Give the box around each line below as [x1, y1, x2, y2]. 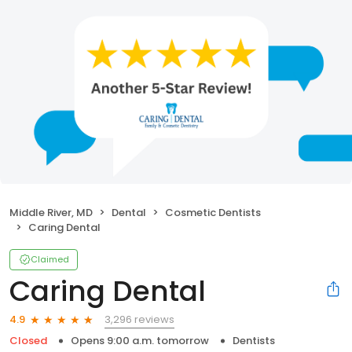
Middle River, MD [9, 204, 93, 220]
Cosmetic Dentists [165, 204, 261, 220]
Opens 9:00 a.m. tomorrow [71, 332, 209, 348]
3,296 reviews [104, 311, 174, 327]
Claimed [31, 252, 69, 266]
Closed [9, 332, 47, 348]
